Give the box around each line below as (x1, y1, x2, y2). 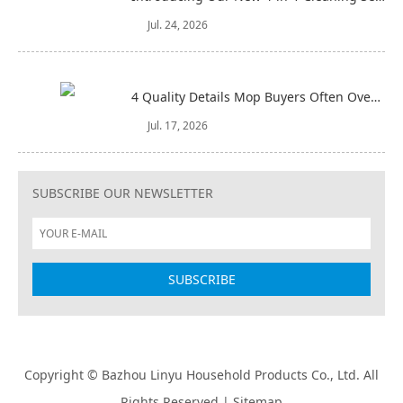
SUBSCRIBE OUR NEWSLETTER (32, 184, 213, 201)
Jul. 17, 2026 (148, 118, 208, 133)
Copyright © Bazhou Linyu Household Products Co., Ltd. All (24, 366, 379, 383)
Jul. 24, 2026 (148, 17, 208, 32)
